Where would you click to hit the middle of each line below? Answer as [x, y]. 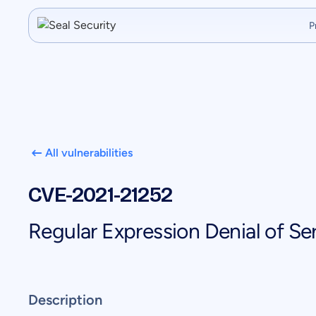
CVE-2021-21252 [101, 195]
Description [65, 300]
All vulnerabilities [89, 153]
